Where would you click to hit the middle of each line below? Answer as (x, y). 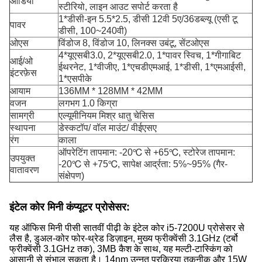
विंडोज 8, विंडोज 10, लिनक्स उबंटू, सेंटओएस (134, 43)
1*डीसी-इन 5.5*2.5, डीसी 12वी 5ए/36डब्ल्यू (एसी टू (148, 19)
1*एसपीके (75, 79)
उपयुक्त (23, 158)
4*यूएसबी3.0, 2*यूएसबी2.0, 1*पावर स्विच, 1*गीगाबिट (150, 55)
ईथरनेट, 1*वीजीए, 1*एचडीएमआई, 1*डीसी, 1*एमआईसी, (152, 67)
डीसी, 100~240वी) (93, 31)
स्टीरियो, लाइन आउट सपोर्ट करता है (118, 7)
